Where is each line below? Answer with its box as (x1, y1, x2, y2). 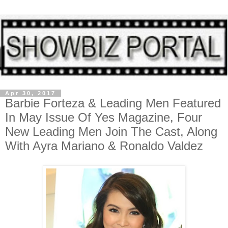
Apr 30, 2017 (5, 90, 56, 96)
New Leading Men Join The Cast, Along (5, 124, 217, 138)
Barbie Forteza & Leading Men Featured (5, 96, 221, 110)
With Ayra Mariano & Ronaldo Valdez (5, 138, 203, 153)
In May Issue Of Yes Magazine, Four (5, 110, 202, 124)
